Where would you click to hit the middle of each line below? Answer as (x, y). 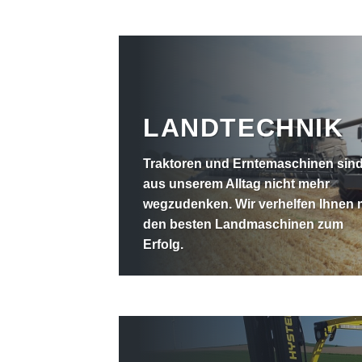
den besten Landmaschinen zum (243, 224)
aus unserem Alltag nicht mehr (236, 184)
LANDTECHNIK (244, 128)
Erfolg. (163, 244)
